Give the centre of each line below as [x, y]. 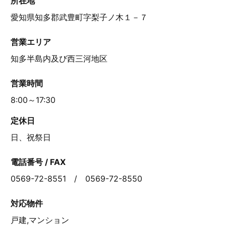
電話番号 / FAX [38, 162]
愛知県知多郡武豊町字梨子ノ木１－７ [79, 17]
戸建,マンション [40, 220]
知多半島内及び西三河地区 [59, 58]
